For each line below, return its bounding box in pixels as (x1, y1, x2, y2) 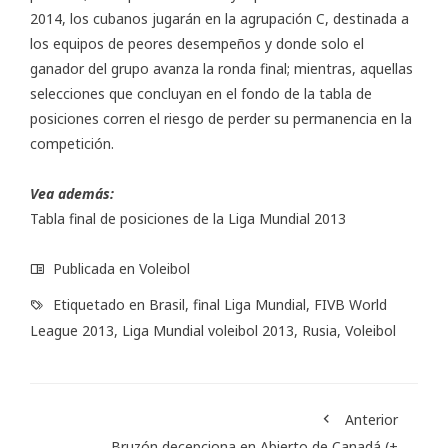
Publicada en (49, 259, 139, 279)
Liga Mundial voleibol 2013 (122, 321, 294, 341)
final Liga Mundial (193, 295, 306, 315)
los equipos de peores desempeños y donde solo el (30, 34, 364, 54)
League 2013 (30, 321, 114, 341)
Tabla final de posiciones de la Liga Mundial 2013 (30, 209, 346, 229)
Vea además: (30, 184, 114, 204)
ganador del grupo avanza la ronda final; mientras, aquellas (30, 59, 413, 79)
